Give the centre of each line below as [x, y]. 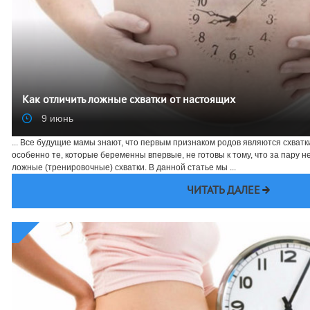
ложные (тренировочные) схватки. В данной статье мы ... [124, 167]
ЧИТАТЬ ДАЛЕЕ [223, 191]
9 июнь [56, 118]
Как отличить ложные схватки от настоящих [129, 100]
